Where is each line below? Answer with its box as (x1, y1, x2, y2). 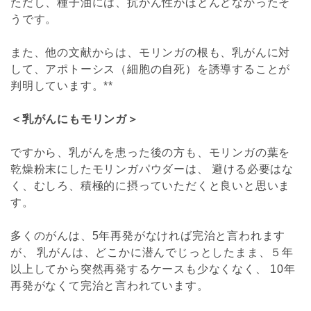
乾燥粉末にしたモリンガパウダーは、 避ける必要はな (10, 162, 294, 175)
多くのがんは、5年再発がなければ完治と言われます (10, 229, 286, 242)
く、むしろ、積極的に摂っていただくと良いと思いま (10, 179, 291, 192)
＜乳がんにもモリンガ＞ (10, 112, 139, 125)
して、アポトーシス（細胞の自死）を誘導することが (10, 62, 291, 75)
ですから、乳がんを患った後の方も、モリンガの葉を (10, 146, 291, 158)
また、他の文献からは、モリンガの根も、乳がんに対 (10, 46, 291, 58)
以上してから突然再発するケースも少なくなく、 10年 (10, 262, 296, 275)
